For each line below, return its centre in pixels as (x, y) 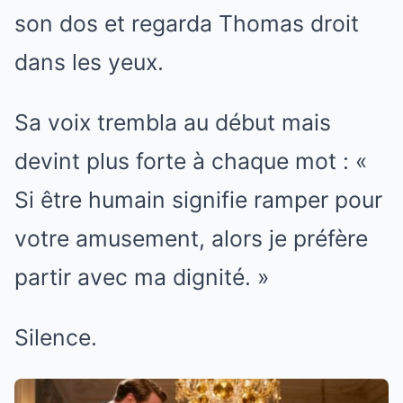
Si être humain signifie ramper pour (198, 199)
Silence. (56, 337)
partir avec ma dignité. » (142, 277)
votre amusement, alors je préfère (191, 238)
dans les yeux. (89, 62)
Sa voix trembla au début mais (173, 122)
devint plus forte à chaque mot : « (191, 161)
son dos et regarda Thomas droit (187, 23)
